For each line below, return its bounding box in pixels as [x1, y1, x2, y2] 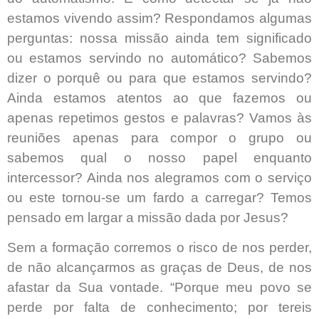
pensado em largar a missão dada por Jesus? [7, 210, 288, 226]
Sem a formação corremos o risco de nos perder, [7, 240, 312, 256]
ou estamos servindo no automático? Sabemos [7, 51, 312, 66]
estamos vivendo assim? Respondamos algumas [7, 11, 312, 26]
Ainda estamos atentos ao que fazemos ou [7, 90, 312, 106]
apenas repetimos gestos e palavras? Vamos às [7, 110, 312, 126]
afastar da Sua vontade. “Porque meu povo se [7, 280, 312, 296]
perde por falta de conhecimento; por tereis [7, 300, 312, 315]
